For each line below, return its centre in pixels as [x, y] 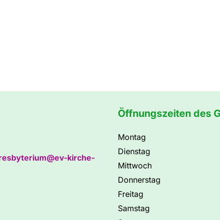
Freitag [131, 194]
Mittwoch [135, 166]
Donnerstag [139, 180]
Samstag [134, 208]
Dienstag [134, 151]
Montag [132, 137]
